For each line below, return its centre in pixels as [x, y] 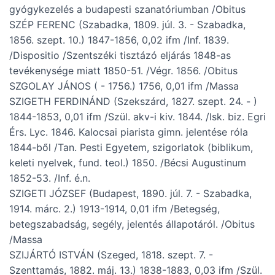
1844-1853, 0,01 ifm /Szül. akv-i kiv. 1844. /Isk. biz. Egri [137, 117]
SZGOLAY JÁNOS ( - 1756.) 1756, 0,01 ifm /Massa [124, 86]
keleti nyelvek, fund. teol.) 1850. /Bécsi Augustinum [128, 163]
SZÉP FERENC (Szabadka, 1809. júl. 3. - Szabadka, [127, 25]
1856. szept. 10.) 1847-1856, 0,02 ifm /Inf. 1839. [119, 40]
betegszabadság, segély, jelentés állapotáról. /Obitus [132, 224]
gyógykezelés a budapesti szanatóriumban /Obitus [127, 10]
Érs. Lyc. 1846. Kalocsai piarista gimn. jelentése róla [129, 132]
